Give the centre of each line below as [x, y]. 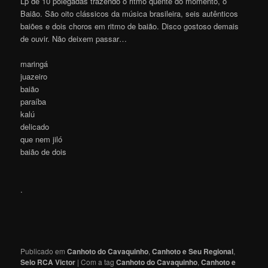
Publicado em [43, 251]
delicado [35, 126]
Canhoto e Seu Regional [193, 251]
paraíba [33, 101]
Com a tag [99, 261]
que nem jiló [42, 139]
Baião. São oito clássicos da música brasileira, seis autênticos [130, 13]
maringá [34, 63]
